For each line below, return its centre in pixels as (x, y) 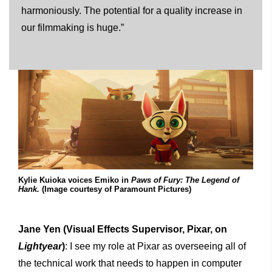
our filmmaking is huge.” (73, 27)
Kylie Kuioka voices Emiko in (75, 180)
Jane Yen (39, 229)
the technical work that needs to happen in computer (130, 263)
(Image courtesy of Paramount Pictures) (115, 189)
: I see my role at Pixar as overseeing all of (155, 246)
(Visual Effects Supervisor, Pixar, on (144, 229)
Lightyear (40, 246)
